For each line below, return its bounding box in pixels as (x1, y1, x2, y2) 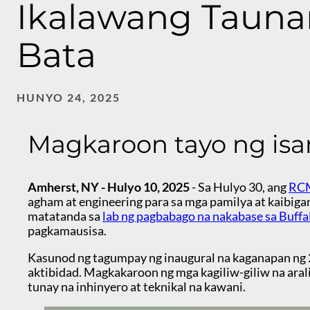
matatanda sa (28, 208, 102, 224)
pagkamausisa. (28, 223, 109, 239)
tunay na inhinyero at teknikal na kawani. (28, 279, 248, 295)
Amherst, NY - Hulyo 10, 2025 (28, 179, 190, 195)
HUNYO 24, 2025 (17, 90, 120, 104)
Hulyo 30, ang (213, 179, 289, 195)
